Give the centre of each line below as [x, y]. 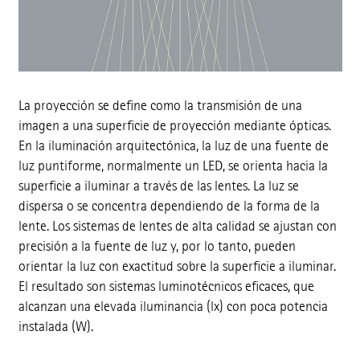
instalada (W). [55, 327]
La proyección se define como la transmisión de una [160, 106]
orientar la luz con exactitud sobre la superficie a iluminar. [177, 267]
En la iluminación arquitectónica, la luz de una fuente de [173, 146]
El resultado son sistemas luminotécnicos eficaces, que [166, 287]
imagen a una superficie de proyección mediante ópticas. [174, 126]
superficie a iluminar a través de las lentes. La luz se [158, 186]
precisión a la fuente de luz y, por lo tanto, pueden [157, 247]
